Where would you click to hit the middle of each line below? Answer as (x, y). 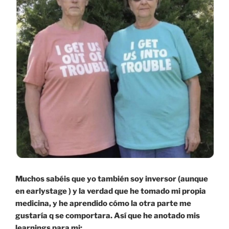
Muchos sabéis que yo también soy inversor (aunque (112, 179)
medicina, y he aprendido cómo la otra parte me (103, 204)
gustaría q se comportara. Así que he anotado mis (108, 216)
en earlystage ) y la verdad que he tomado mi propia (111, 191)
